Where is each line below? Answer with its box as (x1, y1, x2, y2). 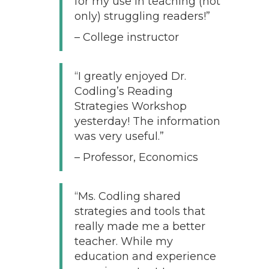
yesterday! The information (74, 114, 220, 128)
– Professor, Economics (74, 150, 198, 164)
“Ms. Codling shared (74, 189, 181, 203)
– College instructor (74, 30, 179, 44)
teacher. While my (74, 234, 173, 248)
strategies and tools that (74, 204, 205, 218)
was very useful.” (74, 129, 164, 143)
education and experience (74, 249, 216, 263)
